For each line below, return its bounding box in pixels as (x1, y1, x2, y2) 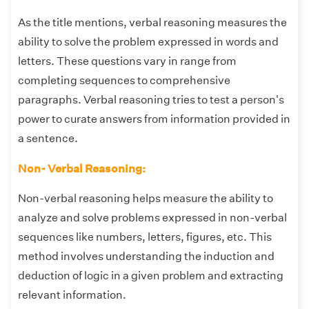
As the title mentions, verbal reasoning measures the (18, 15, 287, 29)
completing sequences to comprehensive (18, 73, 230, 87)
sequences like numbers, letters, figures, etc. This (18, 230, 272, 244)
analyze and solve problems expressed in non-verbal (18, 211, 287, 225)
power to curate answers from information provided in (18, 112, 290, 126)
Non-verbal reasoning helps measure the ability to (18, 192, 273, 206)
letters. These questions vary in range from (18, 54, 237, 68)
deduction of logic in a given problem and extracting (18, 269, 283, 283)
